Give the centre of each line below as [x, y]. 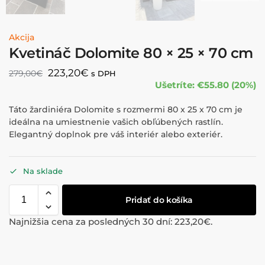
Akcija [22, 37]
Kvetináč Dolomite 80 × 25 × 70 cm [131, 53]
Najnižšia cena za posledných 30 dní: [92, 222]
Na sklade [43, 171]
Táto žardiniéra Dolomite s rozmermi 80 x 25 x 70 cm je [126, 110]
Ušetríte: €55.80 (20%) [206, 85]
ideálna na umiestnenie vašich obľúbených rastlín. [116, 122]
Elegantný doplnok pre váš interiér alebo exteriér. [116, 135]
